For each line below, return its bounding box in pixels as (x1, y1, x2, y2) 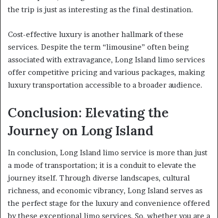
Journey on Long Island (8, 122, 153, 139)
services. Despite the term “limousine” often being (8, 42, 189, 52)
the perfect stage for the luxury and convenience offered (8, 198, 210, 208)
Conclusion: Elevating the (8, 104, 169, 121)
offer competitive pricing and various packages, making (8, 68, 205, 77)
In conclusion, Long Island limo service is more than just (8, 147, 207, 157)
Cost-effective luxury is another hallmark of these (8, 30, 183, 39)
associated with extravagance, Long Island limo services (8, 55, 205, 65)
